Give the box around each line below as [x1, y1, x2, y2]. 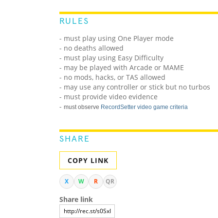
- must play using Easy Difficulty [59, 53, 163, 63]
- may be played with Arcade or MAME [59, 63, 184, 73]
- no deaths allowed [59, 43, 124, 53]
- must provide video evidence [59, 92, 158, 102]
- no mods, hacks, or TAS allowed [59, 73, 165, 82]
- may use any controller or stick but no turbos [59, 82, 210, 92]
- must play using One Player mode [59, 34, 174, 43]
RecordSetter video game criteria [101, 104, 188, 111]
